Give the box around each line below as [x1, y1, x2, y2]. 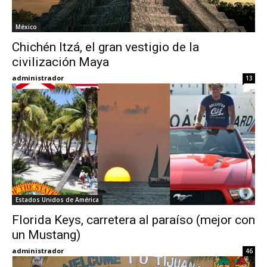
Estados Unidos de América [15, 195, 99, 204]
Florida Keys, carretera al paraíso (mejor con [12, 213, 255, 228]
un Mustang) [12, 228, 80, 243]
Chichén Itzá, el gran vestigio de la [12, 40, 199, 55]
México [15, 23, 37, 32]
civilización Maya [12, 55, 109, 70]
